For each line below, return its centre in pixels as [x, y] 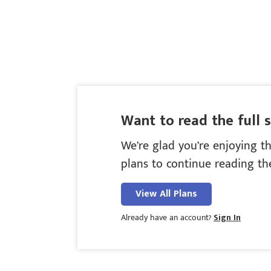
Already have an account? [166, 217]
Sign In [227, 217]
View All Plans [166, 194]
